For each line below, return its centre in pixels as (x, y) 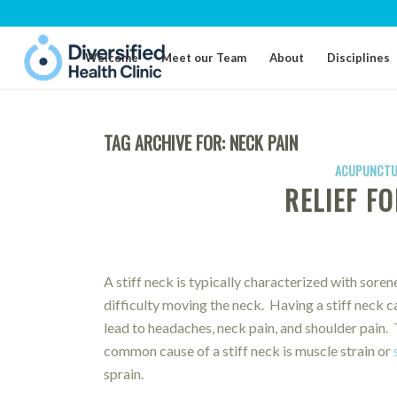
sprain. (124, 373)
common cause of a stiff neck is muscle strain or (249, 350)
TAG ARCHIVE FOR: (167, 143)
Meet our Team (204, 58)
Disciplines (359, 58)
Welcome (112, 58)
